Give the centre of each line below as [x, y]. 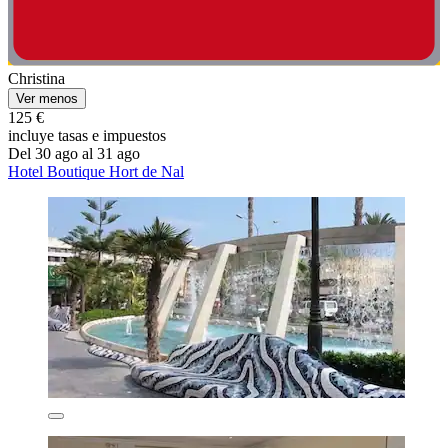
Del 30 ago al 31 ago [74, 153]
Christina [36, 78]
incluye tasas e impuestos [87, 135]
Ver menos [47, 98]
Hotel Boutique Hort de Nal [96, 171]
